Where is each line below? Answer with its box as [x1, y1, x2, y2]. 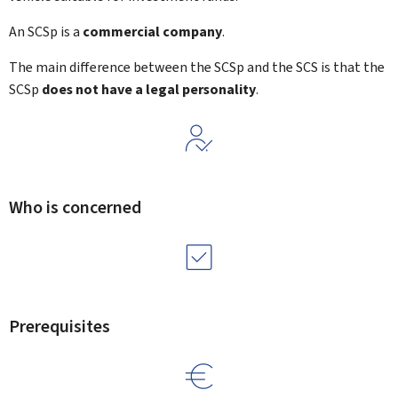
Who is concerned [9, 195, 141, 219]
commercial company [83, 22, 222, 41]
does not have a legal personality [42, 80, 256, 99]
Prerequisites [9, 314, 110, 338]
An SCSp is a [9, 22, 83, 41]
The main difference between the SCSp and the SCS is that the [9, 58, 385, 76]
